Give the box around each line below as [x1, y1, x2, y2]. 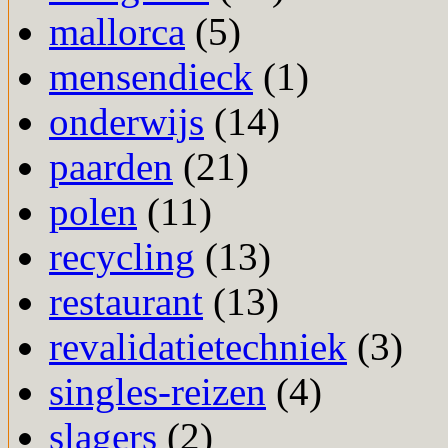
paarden [49, 145, 173, 189]
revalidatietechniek [49, 325, 347, 369]
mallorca [49, 10, 185, 54]
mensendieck [49, 55, 253, 99]
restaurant [49, 280, 203, 324]
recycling [49, 235, 195, 279]
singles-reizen [49, 370, 266, 414]
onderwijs [49, 100, 204, 144]
